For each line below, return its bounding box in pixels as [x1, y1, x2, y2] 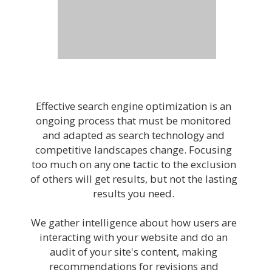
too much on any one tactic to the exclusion [31, 157, 236, 171]
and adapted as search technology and [42, 128, 225, 142]
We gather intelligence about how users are [30, 216, 237, 229]
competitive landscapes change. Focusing [35, 143, 232, 157]
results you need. [93, 186, 174, 200]
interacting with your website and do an [39, 230, 228, 244]
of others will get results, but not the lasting [30, 172, 237, 186]
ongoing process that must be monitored [36, 114, 231, 127]
